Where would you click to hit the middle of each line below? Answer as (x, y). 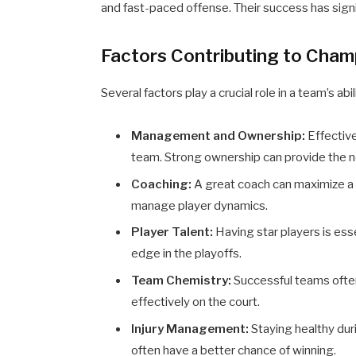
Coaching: (162, 184)
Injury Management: (190, 329)
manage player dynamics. (200, 205)
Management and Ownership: (219, 136)
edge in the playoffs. (187, 254)
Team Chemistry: (182, 281)
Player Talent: (172, 232)
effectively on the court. (196, 302)
